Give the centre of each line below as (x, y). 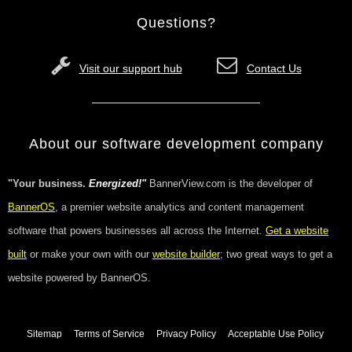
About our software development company (176, 144)
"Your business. (48, 183)
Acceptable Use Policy (275, 334)
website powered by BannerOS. (79, 278)
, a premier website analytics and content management (180, 207)
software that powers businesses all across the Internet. (137, 231)
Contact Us (274, 68)
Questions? (176, 23)
